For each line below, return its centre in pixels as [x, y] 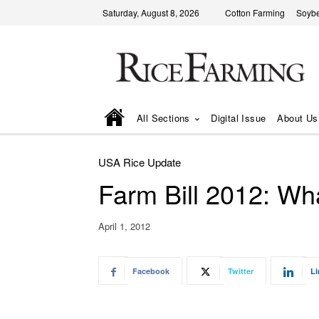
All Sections [163, 117]
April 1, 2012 [124, 226]
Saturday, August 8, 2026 [151, 12]
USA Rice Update [140, 162]
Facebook [151, 271]
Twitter [241, 271]
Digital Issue [239, 117]
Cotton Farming [255, 12]
